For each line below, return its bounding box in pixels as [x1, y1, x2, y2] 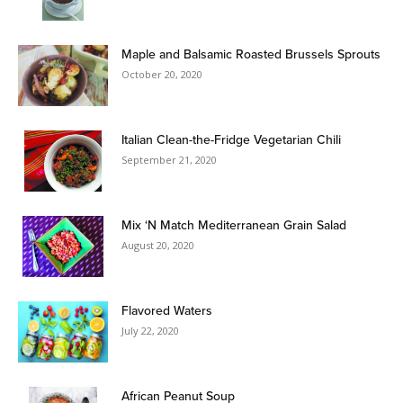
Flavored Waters [121, 300, 212, 319]
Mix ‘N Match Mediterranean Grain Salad [121, 215, 346, 234]
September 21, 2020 [121, 152, 217, 166]
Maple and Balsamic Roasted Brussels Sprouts [121, 44, 381, 63]
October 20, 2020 [121, 67, 202, 81]
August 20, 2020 [121, 237, 194, 252]
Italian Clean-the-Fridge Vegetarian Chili [121, 130, 341, 148]
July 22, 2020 [121, 323, 179, 337]
